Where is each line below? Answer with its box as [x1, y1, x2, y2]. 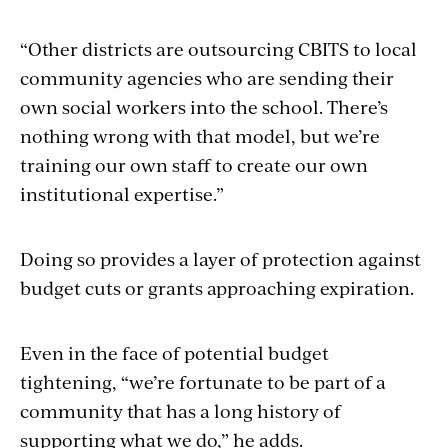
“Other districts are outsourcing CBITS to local [20, 36, 417, 62]
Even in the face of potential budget [20, 340, 329, 366]
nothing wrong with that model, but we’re [20, 123, 380, 149]
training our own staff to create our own [20, 152, 368, 178]
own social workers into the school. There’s [20, 94, 388, 120]
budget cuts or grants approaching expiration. [20, 275, 414, 301]
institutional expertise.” [20, 181, 224, 207]
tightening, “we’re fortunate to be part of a [20, 369, 386, 395]
